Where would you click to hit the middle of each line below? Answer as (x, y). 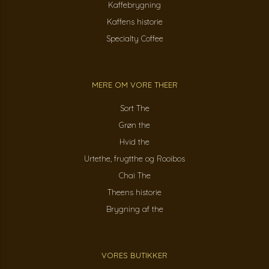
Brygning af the (134, 209)
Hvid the (134, 142)
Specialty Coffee (134, 39)
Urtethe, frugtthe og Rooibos (134, 159)
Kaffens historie (134, 22)
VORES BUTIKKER (134, 255)
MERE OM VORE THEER (134, 85)
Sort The (134, 108)
